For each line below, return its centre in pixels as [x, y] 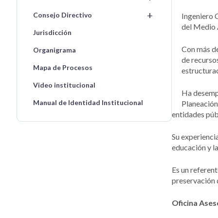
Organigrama [54, 50]
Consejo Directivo [62, 15]
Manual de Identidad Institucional [88, 102]
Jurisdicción [52, 32]
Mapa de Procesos [63, 67]
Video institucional [64, 85]
